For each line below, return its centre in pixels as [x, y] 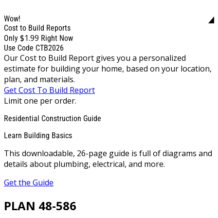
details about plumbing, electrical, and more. [84, 164]
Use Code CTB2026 [34, 48]
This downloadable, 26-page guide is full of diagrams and [108, 153]
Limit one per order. [40, 100]
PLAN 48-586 [40, 205]
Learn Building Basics [38, 135]
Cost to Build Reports [37, 28]
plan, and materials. [39, 79]
